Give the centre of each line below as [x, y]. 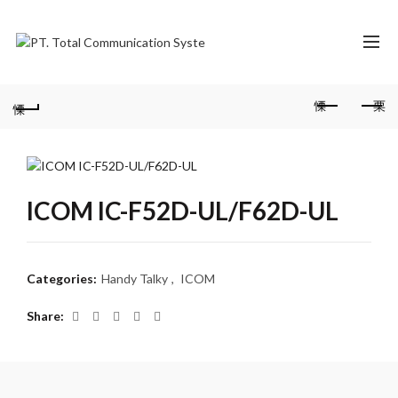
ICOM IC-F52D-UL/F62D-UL [183, 211]
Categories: [63, 279]
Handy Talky [135, 279]
